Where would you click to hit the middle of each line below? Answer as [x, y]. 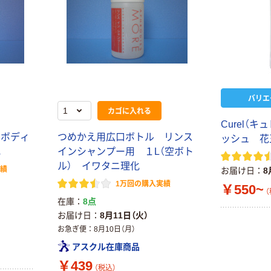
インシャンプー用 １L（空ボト [125, 152]
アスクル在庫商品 [106, 247]
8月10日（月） [114, 229]
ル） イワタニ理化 [98, 166]
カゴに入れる [129, 110]
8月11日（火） [124, 215]
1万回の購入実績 [143, 184]
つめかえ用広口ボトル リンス [125, 137]
